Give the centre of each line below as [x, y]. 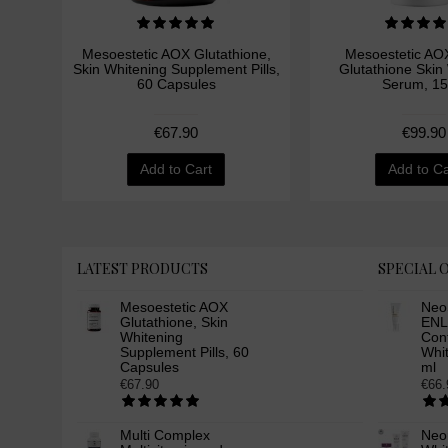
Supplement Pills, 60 [184, 352]
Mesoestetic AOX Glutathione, [176, 54]
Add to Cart [176, 169]
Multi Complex [165, 435]
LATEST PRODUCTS [142, 269]
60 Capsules [176, 84]
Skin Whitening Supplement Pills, [176, 69]
